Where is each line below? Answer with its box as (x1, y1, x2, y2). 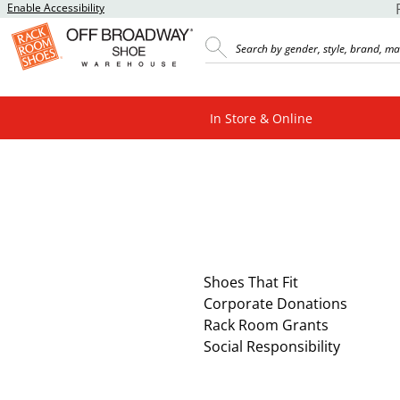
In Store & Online (209, 109, 312, 127)
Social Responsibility (204, 337, 340, 357)
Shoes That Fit (204, 272, 298, 293)
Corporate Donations (204, 294, 347, 314)
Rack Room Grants (204, 315, 329, 336)
